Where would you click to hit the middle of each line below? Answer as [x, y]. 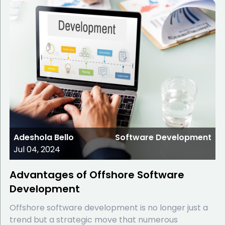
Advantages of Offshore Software [97, 175]
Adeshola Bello [43, 137]
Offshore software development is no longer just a [108, 207]
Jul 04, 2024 [37, 149]
